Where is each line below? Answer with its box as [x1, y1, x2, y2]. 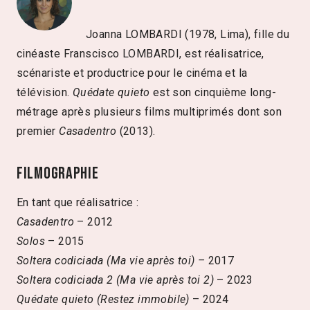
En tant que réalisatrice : [17, 195, 139, 209]
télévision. [17, 85, 73, 99]
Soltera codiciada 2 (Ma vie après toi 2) [17, 273, 214, 286]
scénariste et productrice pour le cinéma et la [17, 66, 248, 80]
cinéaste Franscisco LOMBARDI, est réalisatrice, [17, 46, 264, 60]
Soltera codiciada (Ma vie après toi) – [17, 253, 206, 267]
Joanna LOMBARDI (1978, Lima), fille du [86, 27, 290, 41]
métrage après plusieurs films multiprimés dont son [17, 104, 282, 118]
